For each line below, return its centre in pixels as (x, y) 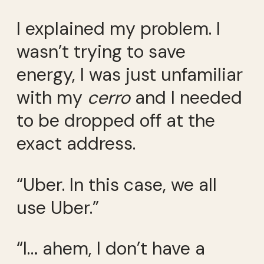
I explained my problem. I (118, 29)
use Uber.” (58, 207)
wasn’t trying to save (101, 52)
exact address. (76, 144)
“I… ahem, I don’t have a (111, 249)
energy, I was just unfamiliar (130, 75)
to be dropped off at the (116, 121)
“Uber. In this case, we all (117, 184)
